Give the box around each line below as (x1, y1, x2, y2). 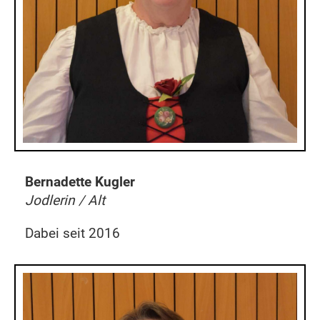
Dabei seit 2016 (25, 225, 120, 241)
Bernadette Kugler (25, 174, 135, 190)
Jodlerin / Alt (25, 192, 105, 209)
